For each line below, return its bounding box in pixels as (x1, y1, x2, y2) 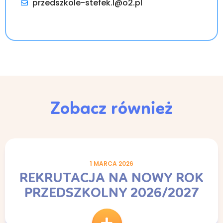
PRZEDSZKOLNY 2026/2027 (24, 186, 199, 201)
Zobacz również (50, 100, 173, 118)
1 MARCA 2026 (90, 159, 133, 168)
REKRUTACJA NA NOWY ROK (19, 171, 204, 186)
